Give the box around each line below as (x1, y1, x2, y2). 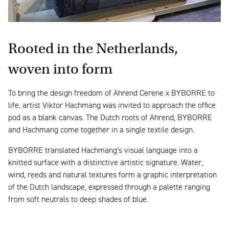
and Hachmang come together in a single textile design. (8, 126, 194, 134)
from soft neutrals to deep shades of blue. (8, 195, 148, 204)
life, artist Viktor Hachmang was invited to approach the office (8, 101, 216, 110)
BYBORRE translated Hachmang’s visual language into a (8, 146, 198, 155)
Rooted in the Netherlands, (8, 39, 178, 57)
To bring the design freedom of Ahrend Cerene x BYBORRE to (8, 89, 215, 98)
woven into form (8, 60, 112, 78)
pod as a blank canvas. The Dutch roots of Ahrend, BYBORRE (8, 113, 212, 122)
